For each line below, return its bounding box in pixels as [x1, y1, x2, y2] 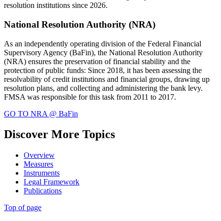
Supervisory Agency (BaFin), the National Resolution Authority [4, 48, 203, 57]
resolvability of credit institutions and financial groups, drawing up [4, 74, 210, 83]
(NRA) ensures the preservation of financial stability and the [4, 57, 190, 66]
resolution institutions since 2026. [4, 1, 108, 10]
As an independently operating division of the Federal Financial [4, 39, 201, 48]
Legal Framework [24, 178, 79, 186]
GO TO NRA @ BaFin [4, 109, 78, 118]
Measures [24, 160, 53, 169]
